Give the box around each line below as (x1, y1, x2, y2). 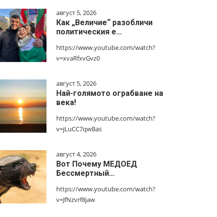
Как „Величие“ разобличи (56, 18, 153, 27)
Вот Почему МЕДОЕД (56, 159, 137, 169)
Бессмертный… (56, 169, 115, 178)
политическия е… (56, 27, 122, 36)
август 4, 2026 (56, 150, 96, 158)
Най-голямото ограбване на (56, 89, 163, 98)
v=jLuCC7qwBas (56, 124, 102, 133)
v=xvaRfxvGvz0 (56, 54, 100, 62)
